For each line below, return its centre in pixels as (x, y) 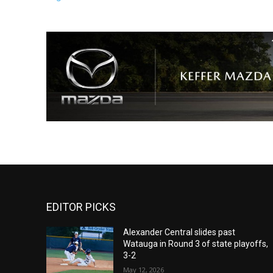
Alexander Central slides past (179, 232)
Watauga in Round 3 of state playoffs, (195, 244)
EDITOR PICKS (81, 207)
